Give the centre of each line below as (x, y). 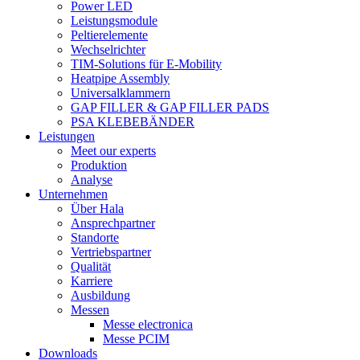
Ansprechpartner (113, 223)
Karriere (92, 281)
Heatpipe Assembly (120, 79)
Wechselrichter (108, 50)
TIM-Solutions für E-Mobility (146, 64)
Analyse (92, 180)
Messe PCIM (136, 339)
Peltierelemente (109, 35)
